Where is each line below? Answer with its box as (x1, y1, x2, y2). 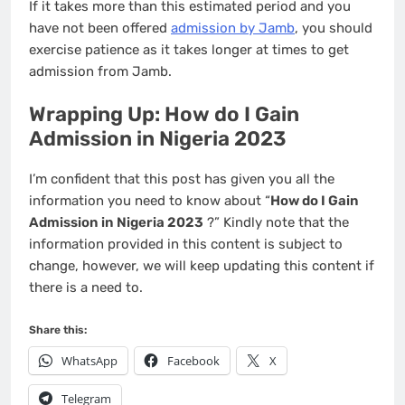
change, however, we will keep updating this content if (29, 257, 374, 274)
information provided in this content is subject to (29, 235, 343, 252)
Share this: (29, 324, 87, 337)
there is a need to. (29, 278, 143, 296)
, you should (295, 19, 372, 36)
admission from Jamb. (29, 62, 175, 80)
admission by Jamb (171, 19, 295, 36)
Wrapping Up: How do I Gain (29, 102, 299, 127)
